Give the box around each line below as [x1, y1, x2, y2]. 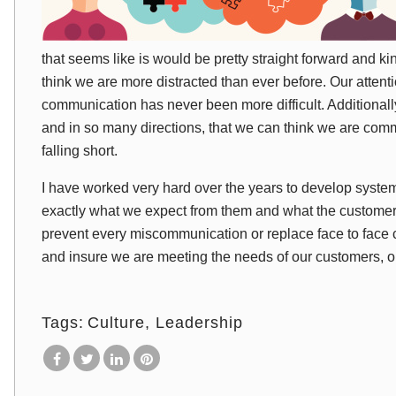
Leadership [156, 314, 243, 331]
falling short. [42, 143, 118, 158]
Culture [88, 314, 145, 331]
